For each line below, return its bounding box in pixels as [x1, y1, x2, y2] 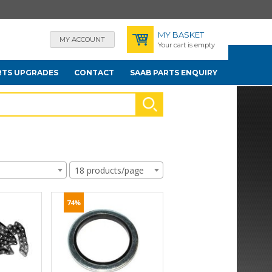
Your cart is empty [157, 40, 215, 49]
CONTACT [74, 68, 115, 77]
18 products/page [75, 165, 144, 176]
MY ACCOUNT [59, 35, 105, 44]
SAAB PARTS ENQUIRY [130, 68, 218, 77]
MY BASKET [157, 29, 204, 39]
